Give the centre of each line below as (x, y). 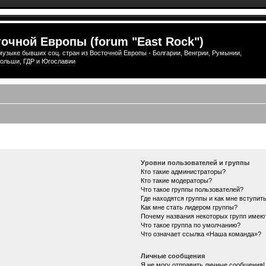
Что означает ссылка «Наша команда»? (201, 234)
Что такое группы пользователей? (192, 189)
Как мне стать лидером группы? (189, 207)
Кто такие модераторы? (176, 180)
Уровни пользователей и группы (195, 162)
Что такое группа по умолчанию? (190, 225)
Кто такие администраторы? (183, 171)
